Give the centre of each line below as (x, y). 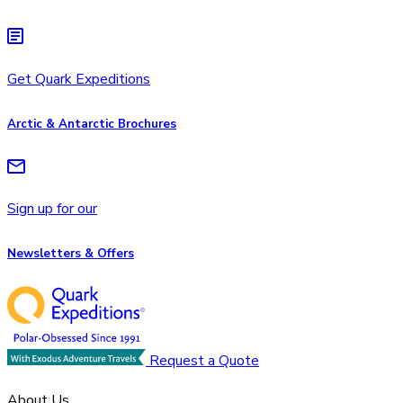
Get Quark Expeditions (79, 79)
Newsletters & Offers (71, 254)
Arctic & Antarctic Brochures (92, 124)
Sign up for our (52, 208)
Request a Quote (204, 361)
